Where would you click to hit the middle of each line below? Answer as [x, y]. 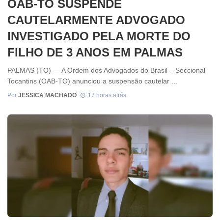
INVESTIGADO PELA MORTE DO [99, 36]
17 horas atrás [107, 95]
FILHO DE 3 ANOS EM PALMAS [95, 52]
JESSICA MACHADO [47, 95]
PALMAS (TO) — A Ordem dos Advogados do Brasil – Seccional [106, 70]
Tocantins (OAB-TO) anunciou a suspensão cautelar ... [92, 81]
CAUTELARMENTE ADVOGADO [96, 20]
